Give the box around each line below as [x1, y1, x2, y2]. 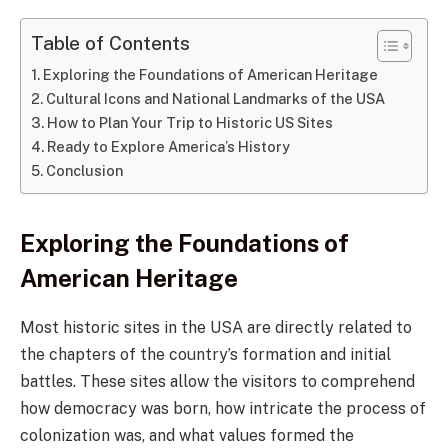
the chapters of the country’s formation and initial [20, 345, 391, 365]
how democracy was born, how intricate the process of [20, 399, 426, 419]
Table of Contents [31, 32, 190, 55]
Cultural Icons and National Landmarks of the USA [45, 90, 385, 108]
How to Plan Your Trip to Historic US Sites [46, 114, 333, 132]
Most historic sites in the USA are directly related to [20, 318, 412, 338]
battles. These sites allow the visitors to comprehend [20, 372, 415, 392]
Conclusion [45, 162, 123, 180]
